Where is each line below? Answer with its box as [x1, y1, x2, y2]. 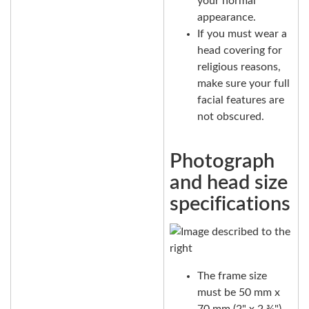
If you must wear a [197, 28, 287, 40]
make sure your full [197, 78, 290, 90]
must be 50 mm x [197, 286, 280, 298]
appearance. [197, 12, 256, 23]
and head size [170, 173, 288, 194]
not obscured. [197, 111, 264, 123]
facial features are [197, 94, 284, 106]
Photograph [170, 152, 275, 172]
